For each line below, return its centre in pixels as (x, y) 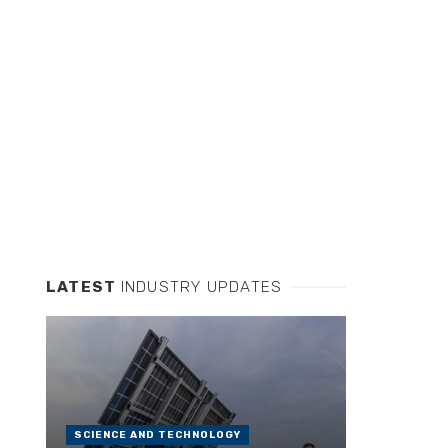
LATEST (83, 287)
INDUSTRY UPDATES (201, 287)
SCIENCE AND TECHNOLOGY (157, 435)
